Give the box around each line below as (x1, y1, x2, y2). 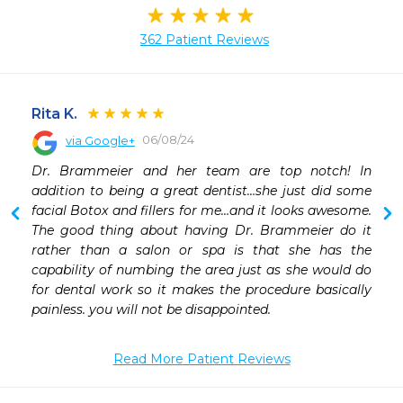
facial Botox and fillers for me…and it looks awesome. (31, 202, 372, 219)
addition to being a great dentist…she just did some (31, 183, 372, 200)
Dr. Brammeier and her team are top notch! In (31, 163, 372, 180)
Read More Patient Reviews (112, 351, 291, 368)
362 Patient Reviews (140, 31, 269, 49)
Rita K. (31, 105, 77, 123)
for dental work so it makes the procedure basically (31, 282, 372, 299)
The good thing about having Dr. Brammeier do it (31, 222, 372, 239)
